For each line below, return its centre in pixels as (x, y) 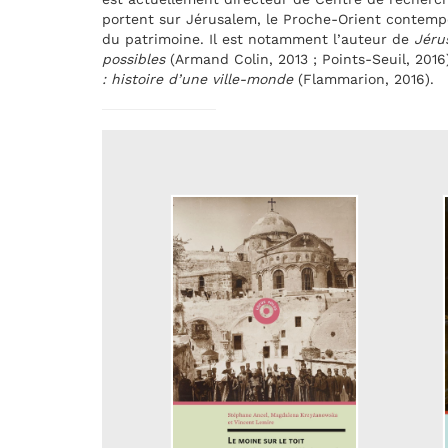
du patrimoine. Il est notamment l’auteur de (258, 39)
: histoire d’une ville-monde (197, 79)
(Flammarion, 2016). (363, 79)
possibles (136, 59)
